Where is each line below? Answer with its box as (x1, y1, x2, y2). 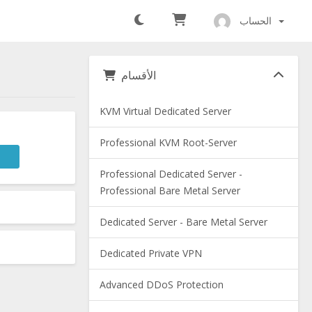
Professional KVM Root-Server (100, 136, 237, 149)
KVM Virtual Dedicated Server (100, 104, 231, 118)
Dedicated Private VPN (100, 247, 202, 260)
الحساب (240, 14, 272, 27)
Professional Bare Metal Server (100, 184, 240, 197)
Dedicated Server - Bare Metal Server (100, 215, 267, 228)
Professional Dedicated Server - (100, 167, 242, 180)
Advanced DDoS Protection (100, 278, 224, 291)
